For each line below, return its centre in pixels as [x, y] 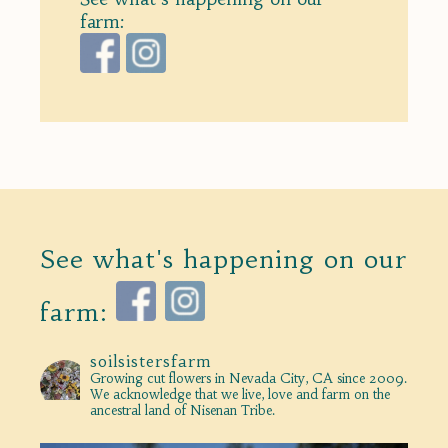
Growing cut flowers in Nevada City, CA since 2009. [248, 379]
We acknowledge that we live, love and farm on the [240, 395]
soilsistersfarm [151, 361]
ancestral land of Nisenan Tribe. [182, 411]
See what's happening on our [223, 260]
